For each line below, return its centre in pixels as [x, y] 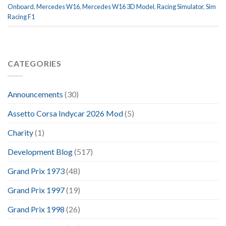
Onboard [21, 7]
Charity [20, 132]
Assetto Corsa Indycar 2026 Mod [65, 113]
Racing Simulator [180, 7]
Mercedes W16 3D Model [118, 7]
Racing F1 [21, 17]
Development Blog [40, 151]
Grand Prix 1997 [36, 190]
